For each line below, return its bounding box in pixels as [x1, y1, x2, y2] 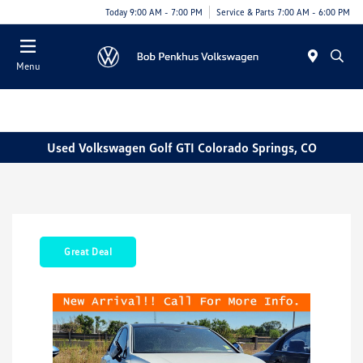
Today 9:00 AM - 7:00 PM [105, 6, 203, 17]
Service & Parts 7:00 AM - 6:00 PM [216, 6, 350, 17]
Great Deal [64, 246, 112, 258]
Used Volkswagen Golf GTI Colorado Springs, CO [46, 139, 317, 156]
